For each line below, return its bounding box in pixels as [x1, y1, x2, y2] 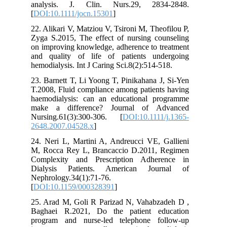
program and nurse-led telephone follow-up [59, 215, 217, 224]
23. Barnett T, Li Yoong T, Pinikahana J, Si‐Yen [59, 75, 217, 85]
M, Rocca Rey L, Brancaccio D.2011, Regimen [59, 145, 217, 155]
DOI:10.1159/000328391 [61, 182, 143, 191]
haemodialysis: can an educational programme [59, 94, 217, 103]
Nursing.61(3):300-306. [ [59, 112, 150, 121]
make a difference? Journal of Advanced [59, 103, 217, 112]
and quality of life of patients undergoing [59, 51, 217, 60]
